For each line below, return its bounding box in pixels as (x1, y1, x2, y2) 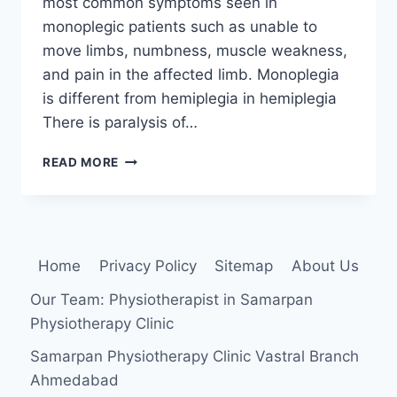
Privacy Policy (98, 257, 197, 276)
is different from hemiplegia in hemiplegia (43, 90, 337, 108)
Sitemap (214, 257, 274, 276)
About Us (291, 257, 359, 276)
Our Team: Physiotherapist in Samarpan (30, 290, 314, 308)
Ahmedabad (30, 370, 120, 389)
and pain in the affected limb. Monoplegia (43, 66, 339, 84)
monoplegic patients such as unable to (43, 18, 317, 36)
